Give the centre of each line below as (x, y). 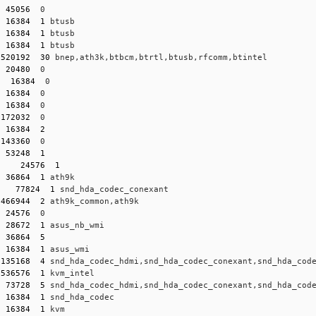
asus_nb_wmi (75, 225)
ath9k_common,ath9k (92, 201)
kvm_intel (70, 273)
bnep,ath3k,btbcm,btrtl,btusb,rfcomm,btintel (159, 57)
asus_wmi (68, 249)
